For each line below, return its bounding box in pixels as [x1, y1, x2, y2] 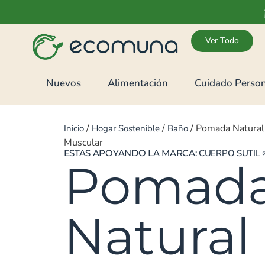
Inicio [63, 122, 84, 134]
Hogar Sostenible [91, 122, 160, 134]
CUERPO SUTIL [199, 147, 260, 159]
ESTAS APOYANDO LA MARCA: [63, 147, 199, 159]
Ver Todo [205, 35, 239, 46]
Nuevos [46, 76, 81, 91]
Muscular [63, 135, 103, 149]
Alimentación [107, 76, 168, 91]
